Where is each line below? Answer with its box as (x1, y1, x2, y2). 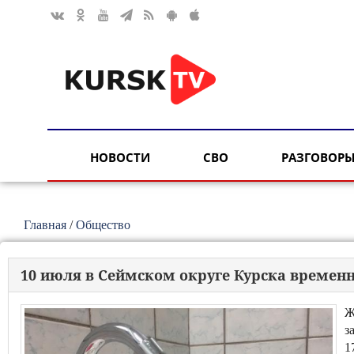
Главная (24, 218, 66, 232)
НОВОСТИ (90, 149, 150, 166)
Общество (76, 218, 130, 232)
